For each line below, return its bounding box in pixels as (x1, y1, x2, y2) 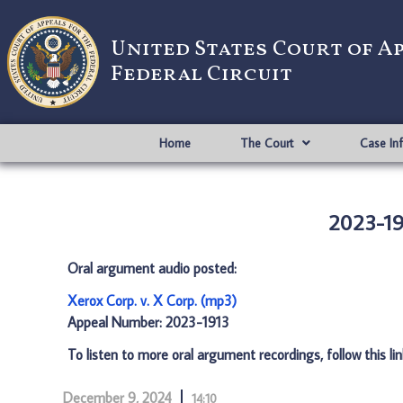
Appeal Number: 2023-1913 (67, 313, 229, 331)
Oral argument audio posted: (67, 259, 237, 277)
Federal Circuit (111, 59, 292, 90)
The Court (239, 135, 293, 151)
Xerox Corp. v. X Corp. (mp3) (67, 291, 237, 309)
